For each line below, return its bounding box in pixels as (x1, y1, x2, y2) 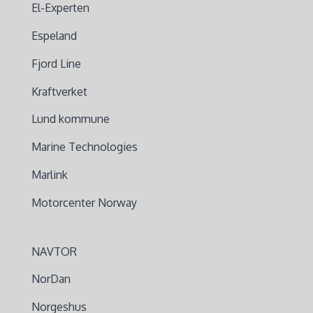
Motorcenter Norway (31, 195, 137, 210)
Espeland (31, 29, 77, 43)
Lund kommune (31, 112, 110, 126)
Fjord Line (31, 56, 81, 71)
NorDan (31, 272, 71, 286)
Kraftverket (31, 84, 87, 99)
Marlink (31, 167, 68, 182)
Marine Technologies (31, 140, 138, 154)
